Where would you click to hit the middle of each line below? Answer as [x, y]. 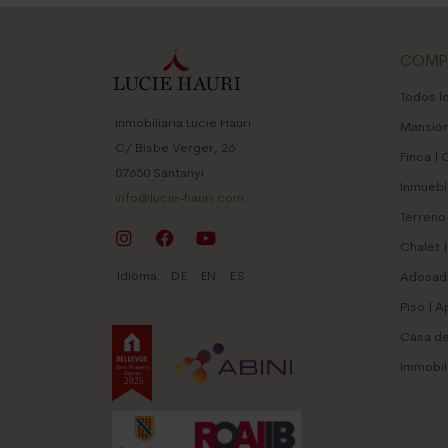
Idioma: [139, 276]
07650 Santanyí [159, 173]
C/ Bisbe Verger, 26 [175, 148]
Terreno [422, 218]
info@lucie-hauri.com [179, 198]
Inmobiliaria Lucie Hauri [183, 123]
